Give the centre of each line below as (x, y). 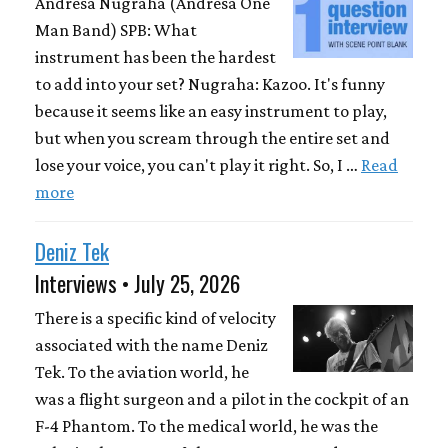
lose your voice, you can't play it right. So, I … (198, 165)
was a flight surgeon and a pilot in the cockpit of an (222, 398)
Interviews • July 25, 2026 (137, 283)
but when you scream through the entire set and (212, 138)
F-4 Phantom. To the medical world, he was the (206, 425)
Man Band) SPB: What (116, 30)
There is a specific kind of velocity (155, 317)
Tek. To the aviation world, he (142, 371)
